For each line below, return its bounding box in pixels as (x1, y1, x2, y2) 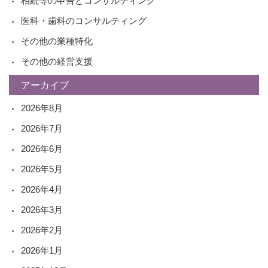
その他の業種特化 (21, 36, 93, 46)
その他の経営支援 (21, 56, 93, 66)
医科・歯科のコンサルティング (21, 16, 147, 26)
